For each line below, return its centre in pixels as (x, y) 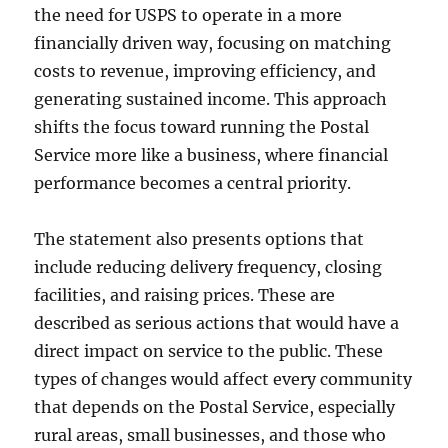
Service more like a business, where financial (211, 154)
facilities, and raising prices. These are (185, 294)
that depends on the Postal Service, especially (215, 406)
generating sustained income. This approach (211, 98)
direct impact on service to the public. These (209, 350)
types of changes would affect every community (223, 378)
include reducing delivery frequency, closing (208, 266)
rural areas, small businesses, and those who (210, 434)
